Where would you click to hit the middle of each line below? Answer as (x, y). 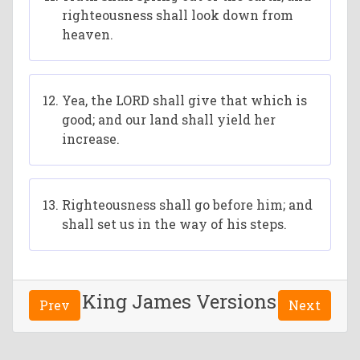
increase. (91, 139)
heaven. (88, 34)
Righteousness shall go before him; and (188, 205)
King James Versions (179, 301)
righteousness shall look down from (178, 15)
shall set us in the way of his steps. (175, 224)
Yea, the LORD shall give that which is (185, 100)
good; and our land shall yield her (169, 119)
